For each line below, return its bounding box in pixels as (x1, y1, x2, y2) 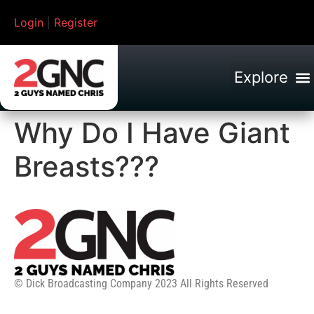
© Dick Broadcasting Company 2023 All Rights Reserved (14, 277, 268, 291)
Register (54, 15, 97, 29)
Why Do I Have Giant (14, 116, 290, 151)
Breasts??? (14, 149, 159, 184)
